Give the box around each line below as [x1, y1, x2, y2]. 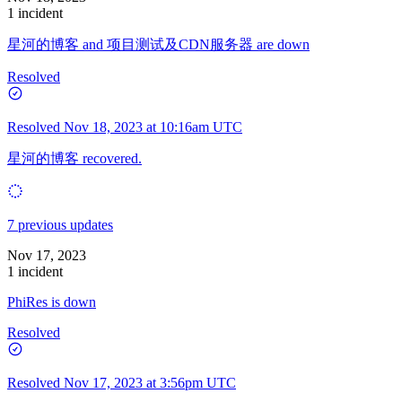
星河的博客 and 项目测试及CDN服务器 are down [7, 36, 310, 52]
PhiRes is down [7, 293, 96, 310]
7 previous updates [7, 216, 113, 232]
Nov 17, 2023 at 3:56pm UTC [64, 374, 236, 390]
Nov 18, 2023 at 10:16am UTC [64, 118, 242, 135]
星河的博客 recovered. [7, 150, 142, 166]
